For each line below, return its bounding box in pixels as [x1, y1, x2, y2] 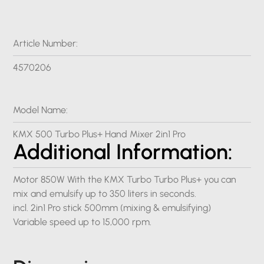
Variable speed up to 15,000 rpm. [13, 216, 152, 227]
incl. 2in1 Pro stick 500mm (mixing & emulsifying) [13, 202, 212, 213]
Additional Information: [13, 139, 233, 164]
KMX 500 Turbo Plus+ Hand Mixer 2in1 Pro [13, 128, 186, 140]
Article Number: [13, 38, 78, 49]
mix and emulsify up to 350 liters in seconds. [13, 188, 197, 199]
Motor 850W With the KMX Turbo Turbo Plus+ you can [13, 174, 237, 185]
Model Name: [13, 104, 68, 115]
